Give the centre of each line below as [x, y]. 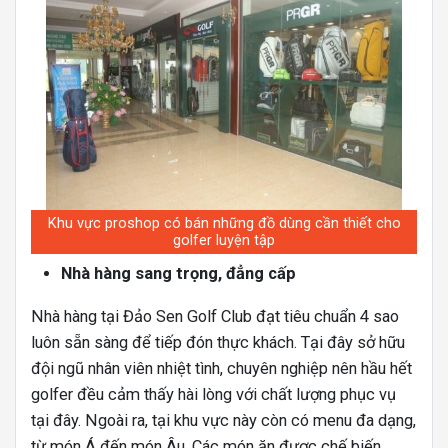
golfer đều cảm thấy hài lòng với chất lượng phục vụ [213, 394]
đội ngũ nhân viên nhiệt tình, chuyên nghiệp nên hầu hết [221, 368]
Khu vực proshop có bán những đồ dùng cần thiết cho [224, 223]
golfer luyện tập [224, 240]
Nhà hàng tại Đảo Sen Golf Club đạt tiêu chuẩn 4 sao [215, 316]
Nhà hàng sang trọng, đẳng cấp [178, 273]
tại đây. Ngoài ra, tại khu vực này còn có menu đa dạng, [223, 420]
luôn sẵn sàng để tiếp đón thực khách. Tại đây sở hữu [218, 342]
